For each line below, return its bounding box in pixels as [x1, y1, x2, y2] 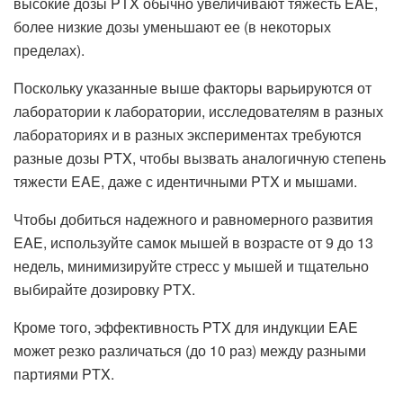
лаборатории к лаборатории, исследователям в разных [13, 100, 383, 121]
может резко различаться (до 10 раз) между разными [13, 339, 366, 361]
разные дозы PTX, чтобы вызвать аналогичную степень [13, 147, 386, 168]
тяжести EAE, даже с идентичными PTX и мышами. [13, 170, 357, 192]
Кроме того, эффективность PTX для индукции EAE [13, 316, 358, 337]
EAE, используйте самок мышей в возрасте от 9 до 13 [13, 231, 373, 253]
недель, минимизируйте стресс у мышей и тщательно [13, 255, 369, 276]
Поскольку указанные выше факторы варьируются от [13, 76, 372, 98]
